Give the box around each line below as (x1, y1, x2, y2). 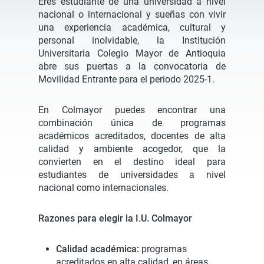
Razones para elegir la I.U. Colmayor (38, 213, 192, 224)
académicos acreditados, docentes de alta (38, 130, 226, 141)
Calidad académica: (56, 243, 139, 255)
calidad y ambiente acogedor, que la (38, 143, 226, 154)
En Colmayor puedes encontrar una (38, 104, 226, 115)
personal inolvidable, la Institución (38, 35, 226, 46)
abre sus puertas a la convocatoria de (38, 61, 226, 72)
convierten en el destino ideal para (38, 156, 226, 167)
